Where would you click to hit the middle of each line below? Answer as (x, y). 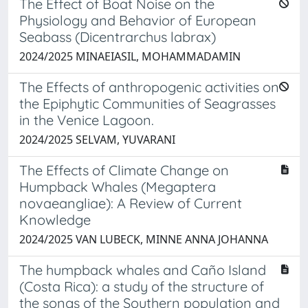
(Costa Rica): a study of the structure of (142, 286)
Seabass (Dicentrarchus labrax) (118, 36)
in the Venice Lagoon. (87, 120)
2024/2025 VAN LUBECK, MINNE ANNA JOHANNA (144, 239)
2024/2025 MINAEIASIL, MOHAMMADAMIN (130, 56)
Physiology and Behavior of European (138, 20)
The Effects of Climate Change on (124, 170)
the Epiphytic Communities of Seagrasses (147, 103)
